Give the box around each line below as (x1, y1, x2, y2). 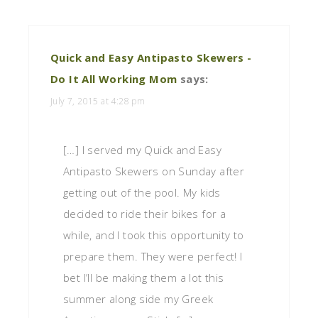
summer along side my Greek (63, 291, 214, 306)
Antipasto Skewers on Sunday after (63, 163, 245, 178)
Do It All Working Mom (50, 71, 177, 86)
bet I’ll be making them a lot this (63, 270, 224, 285)
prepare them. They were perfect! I (63, 248, 243, 263)
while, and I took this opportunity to (63, 227, 244, 242)
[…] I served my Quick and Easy (63, 142, 221, 157)
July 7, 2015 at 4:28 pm (50, 94, 146, 107)
